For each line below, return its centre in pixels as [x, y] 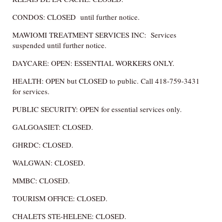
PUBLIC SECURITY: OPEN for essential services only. [97, 109]
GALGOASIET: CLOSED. [53, 127]
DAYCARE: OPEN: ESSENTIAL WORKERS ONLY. [93, 63]
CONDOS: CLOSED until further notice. [76, 17]
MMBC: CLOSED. [41, 180]
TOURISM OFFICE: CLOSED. [60, 198]
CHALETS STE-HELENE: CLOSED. [69, 216]
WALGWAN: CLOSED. [49, 162]
